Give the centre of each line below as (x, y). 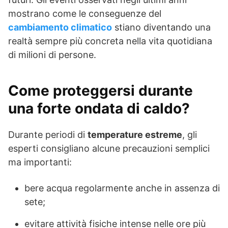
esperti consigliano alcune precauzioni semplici (109, 149)
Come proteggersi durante (101, 91)
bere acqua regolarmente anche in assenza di (122, 188)
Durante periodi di (48, 135)
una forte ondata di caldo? (99, 109)
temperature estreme (135, 135)
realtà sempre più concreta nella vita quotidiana (110, 41)
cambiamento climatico (60, 27)
